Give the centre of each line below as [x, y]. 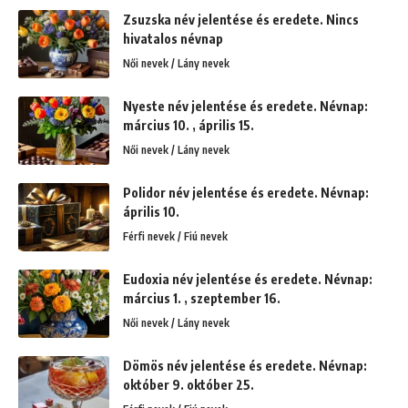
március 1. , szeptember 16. [202, 298]
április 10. [151, 211]
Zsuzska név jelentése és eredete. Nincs [241, 19]
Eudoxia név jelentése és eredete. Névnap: [248, 279]
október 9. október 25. [189, 384]
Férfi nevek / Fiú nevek [175, 236]
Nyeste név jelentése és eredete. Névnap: [245, 106]
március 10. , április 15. [189, 125]
